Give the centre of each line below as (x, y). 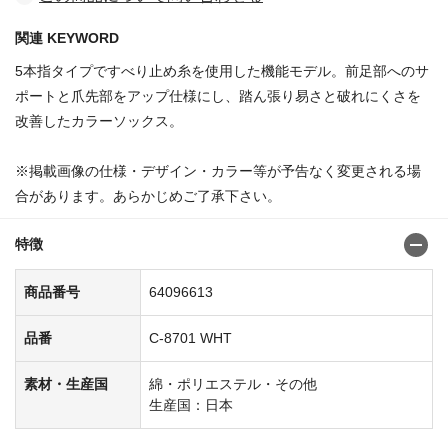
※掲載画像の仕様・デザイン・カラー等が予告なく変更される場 (218, 170)
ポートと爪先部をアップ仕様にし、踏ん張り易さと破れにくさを (218, 95)
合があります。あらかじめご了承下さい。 (148, 195)
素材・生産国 (66, 383)
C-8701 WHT (190, 337)
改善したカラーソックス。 (99, 120)
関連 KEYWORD (67, 37)
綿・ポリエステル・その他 (233, 383)
